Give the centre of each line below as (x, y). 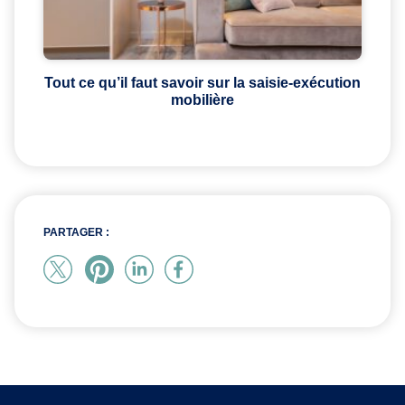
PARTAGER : (76, 233)
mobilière (202, 100)
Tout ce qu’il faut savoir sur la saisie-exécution (202, 83)
